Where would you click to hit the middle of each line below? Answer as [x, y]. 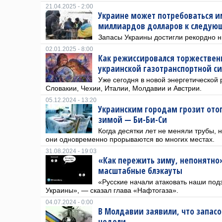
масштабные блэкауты [140, 171]
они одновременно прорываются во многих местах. [130, 139]
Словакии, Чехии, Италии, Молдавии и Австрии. [124, 88]
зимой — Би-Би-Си [133, 120]
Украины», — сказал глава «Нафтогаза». [112, 190]
